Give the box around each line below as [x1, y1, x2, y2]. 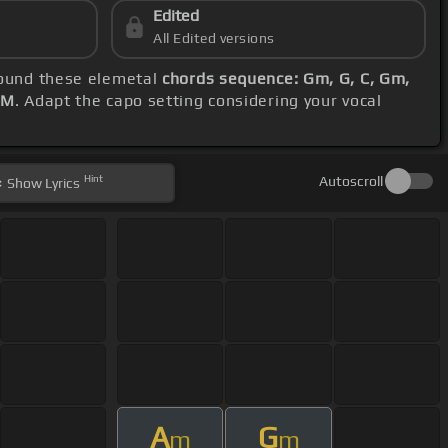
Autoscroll [318, 173, 383, 190]
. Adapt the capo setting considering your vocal [14, 91, 382, 111]
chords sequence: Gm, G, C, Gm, [162, 69, 411, 89]
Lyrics [42, 175, 81, 192]
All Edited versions [153, 30, 275, 47]
